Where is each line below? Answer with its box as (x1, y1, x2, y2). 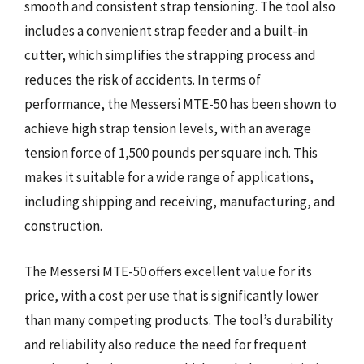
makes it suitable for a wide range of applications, (24, 168, 314, 186)
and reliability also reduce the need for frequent (24, 335, 307, 353)
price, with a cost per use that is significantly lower (24, 286, 318, 305)
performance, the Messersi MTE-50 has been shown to (24, 95, 336, 113)
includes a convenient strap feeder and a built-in (24, 22, 308, 40)
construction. (24, 217, 102, 235)
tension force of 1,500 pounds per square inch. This (24, 144, 318, 162)
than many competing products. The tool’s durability (24, 310, 333, 329)
